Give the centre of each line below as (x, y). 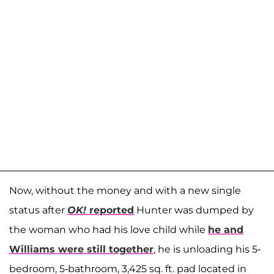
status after (38, 210)
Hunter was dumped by (194, 210)
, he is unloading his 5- (207, 250)
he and (226, 230)
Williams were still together (81, 250)
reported (110, 210)
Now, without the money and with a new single (125, 191)
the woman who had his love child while (109, 230)
